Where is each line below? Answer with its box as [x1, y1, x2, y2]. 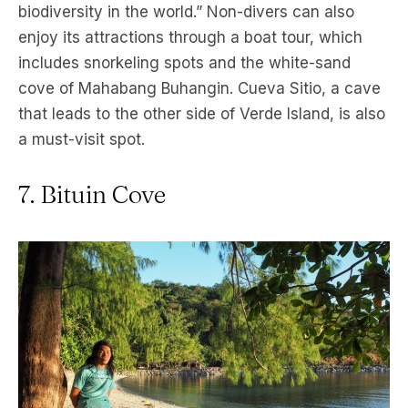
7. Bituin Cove [18, 179, 166, 210]
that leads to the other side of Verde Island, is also [18, 105, 385, 124]
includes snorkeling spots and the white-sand [18, 54, 351, 73]
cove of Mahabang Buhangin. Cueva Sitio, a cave [18, 79, 381, 98]
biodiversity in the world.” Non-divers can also [18, 3, 354, 22]
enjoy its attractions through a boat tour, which [18, 28, 362, 47]
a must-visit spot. [18, 130, 145, 149]
